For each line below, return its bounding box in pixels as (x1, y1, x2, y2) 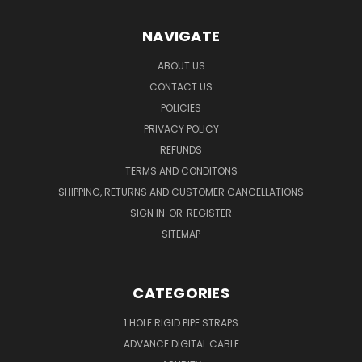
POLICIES (161, 100, 201, 115)
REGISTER (187, 205, 232, 220)
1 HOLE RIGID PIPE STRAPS (124, 315, 238, 330)
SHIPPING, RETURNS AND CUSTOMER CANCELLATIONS (58, 184, 304, 199)
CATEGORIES (133, 282, 229, 303)
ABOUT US (157, 58, 205, 73)
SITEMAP (162, 226, 200, 241)
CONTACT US (149, 79, 213, 94)
